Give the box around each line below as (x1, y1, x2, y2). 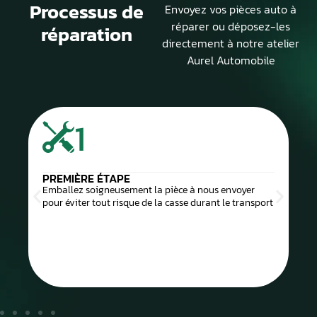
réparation (40, 19, 132, 49)
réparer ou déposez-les (171, 17, 290, 35)
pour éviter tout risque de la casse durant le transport (42, 195, 273, 210)
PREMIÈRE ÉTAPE (42, 169, 130, 187)
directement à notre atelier (162, 34, 299, 52)
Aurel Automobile (186, 51, 275, 69)
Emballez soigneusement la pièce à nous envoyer (42, 182, 255, 197)
